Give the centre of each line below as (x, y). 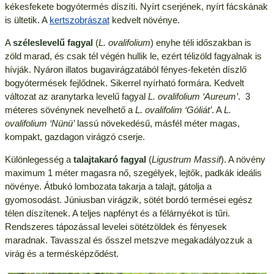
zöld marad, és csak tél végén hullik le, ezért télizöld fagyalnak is (133, 56)
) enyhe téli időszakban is (201, 43)
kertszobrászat (79, 20)
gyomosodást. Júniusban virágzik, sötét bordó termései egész (128, 200)
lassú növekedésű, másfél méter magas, (157, 124)
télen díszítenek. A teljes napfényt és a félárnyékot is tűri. (117, 213)
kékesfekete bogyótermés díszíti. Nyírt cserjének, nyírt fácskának (136, 7)
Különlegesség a (39, 160)
